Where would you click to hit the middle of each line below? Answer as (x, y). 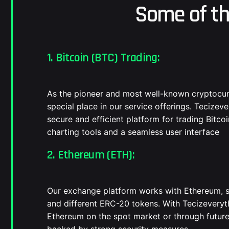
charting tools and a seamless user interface (133, 132)
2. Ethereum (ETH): (91, 155)
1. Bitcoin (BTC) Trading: (103, 58)
